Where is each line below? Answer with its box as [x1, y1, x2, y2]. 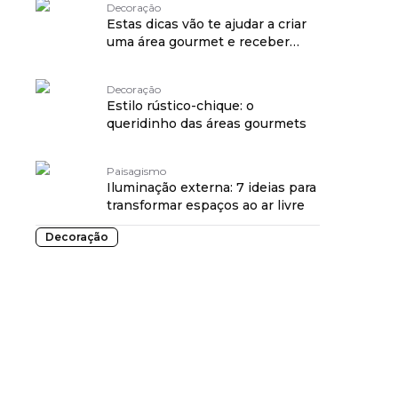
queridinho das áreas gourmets [107, 115, 306, 131]
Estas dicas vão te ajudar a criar [107, 16, 306, 32]
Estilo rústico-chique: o [107, 98, 254, 114]
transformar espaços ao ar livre [107, 197, 305, 213]
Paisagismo [107, 164, 166, 178]
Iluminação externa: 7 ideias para [107, 179, 316, 195]
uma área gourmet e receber [107, 34, 290, 50]
